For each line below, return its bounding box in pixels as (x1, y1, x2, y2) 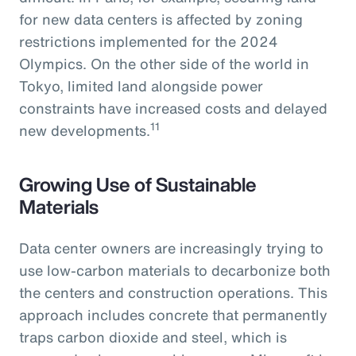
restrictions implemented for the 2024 (19, 30, 278, 52)
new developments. (19, 119, 150, 141)
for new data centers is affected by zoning (19, 8, 303, 29)
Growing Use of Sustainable (19, 169, 257, 199)
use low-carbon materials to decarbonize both (19, 259, 331, 281)
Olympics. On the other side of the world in (19, 52, 309, 74)
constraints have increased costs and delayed (19, 97, 327, 118)
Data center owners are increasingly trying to (19, 237, 323, 258)
